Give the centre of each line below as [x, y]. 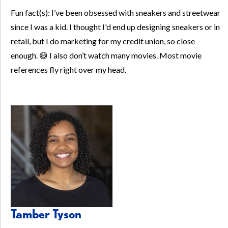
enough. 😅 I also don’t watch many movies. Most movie [106, 55]
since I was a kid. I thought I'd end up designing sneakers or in [115, 27]
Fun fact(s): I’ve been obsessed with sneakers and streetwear [116, 13]
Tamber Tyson [46, 214]
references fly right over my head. [68, 70]
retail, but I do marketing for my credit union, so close [103, 41]
